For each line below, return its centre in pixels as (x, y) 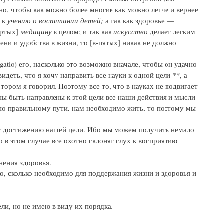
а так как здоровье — (138, 20)
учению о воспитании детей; (55, 20)
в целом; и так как (82, 31)
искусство (130, 31)
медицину (36, 31)
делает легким (171, 31)
